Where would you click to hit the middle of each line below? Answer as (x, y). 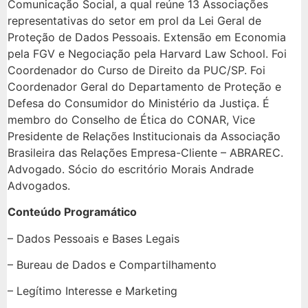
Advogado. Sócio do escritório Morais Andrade (131, 169)
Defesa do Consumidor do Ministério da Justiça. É (139, 103)
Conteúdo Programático (72, 212)
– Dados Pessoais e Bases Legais (93, 238)
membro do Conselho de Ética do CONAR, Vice (131, 119)
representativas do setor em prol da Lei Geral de (134, 20)
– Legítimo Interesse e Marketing (92, 291)
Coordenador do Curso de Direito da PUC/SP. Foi (136, 70)
